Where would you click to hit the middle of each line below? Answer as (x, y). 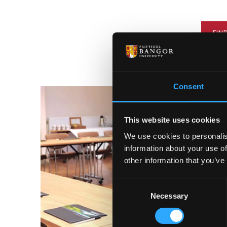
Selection (127, 196)
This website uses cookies (172, 120)
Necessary (169, 196)
